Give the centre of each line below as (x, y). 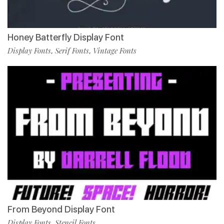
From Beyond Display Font (61, 209)
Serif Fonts (72, 51)
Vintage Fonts (115, 51)
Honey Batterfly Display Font (66, 37)
